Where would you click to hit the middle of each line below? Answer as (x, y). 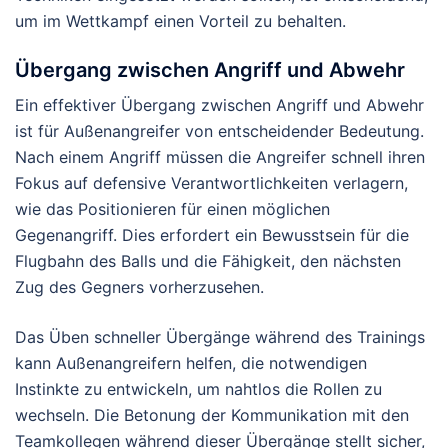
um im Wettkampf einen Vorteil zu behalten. (180, 20)
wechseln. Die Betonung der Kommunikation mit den (212, 414)
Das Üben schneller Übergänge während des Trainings (220, 336)
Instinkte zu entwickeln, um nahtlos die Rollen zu (198, 388)
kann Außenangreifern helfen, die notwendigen (191, 362)
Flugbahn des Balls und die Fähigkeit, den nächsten (208, 260)
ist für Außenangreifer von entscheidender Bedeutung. (219, 130)
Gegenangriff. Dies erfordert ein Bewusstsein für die (212, 234)
